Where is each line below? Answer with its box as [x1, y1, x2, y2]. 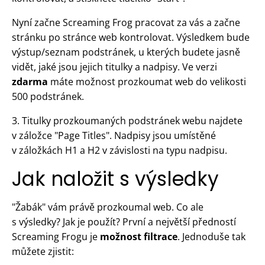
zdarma [12, 75, 48, 88]
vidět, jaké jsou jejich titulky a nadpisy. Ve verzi [12, 60, 217, 73]
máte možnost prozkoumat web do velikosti [48, 75, 246, 88]
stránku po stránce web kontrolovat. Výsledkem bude [12, 30, 250, 44]
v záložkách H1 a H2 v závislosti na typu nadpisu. [12, 143, 227, 157]
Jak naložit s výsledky [12, 164, 219, 193]
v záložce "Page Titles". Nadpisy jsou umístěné [12, 128, 216, 142]
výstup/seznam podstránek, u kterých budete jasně [12, 45, 240, 59]
